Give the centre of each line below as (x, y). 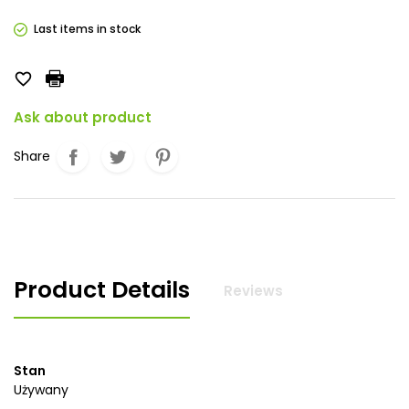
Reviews (253, 290)
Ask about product (83, 117)
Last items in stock (88, 29)
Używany (41, 390)
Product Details (102, 290)
